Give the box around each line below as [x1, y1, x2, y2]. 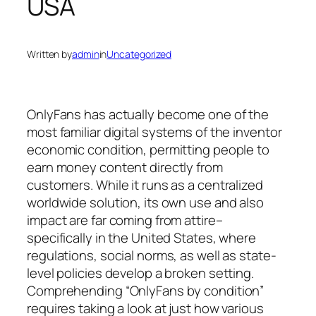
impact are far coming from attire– [27, 210, 223, 229]
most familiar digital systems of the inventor [27, 122, 282, 141]
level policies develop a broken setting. [27, 263, 254, 282]
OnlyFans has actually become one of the [27, 104, 269, 123]
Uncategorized [107, 47, 172, 61]
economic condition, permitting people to [27, 140, 269, 159]
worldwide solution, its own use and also [27, 193, 264, 212]
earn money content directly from [27, 157, 223, 176]
